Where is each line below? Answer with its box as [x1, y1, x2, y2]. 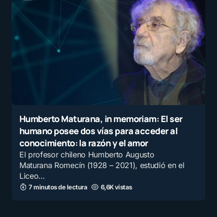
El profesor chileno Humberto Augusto [19, 150, 155, 160]
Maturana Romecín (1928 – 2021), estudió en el [19, 160, 185, 170]
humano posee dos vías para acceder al [19, 125, 178, 137]
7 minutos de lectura [29, 183, 88, 191]
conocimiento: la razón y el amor [19, 137, 148, 149]
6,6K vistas [100, 183, 132, 191]
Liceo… [19, 171, 46, 181]
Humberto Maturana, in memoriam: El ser [19, 113, 183, 125]
